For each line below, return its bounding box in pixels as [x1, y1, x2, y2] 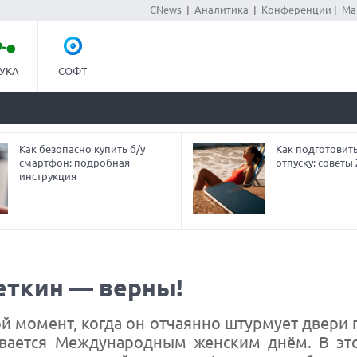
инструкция [19, 171, 77, 182]
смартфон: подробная [19, 157, 131, 168]
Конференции [261, 4, 331, 15]
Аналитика [194, 4, 249, 15]
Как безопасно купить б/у [19, 143, 146, 155]
